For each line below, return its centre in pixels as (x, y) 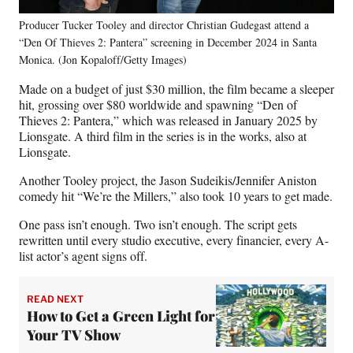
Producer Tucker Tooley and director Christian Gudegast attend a (164, 25)
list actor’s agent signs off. (83, 256)
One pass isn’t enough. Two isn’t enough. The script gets (158, 225)
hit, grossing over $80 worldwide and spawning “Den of (158, 105)
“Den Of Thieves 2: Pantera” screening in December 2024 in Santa (168, 43)
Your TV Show (74, 334)
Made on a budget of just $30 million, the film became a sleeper (176, 89)
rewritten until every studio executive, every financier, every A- (174, 240)
